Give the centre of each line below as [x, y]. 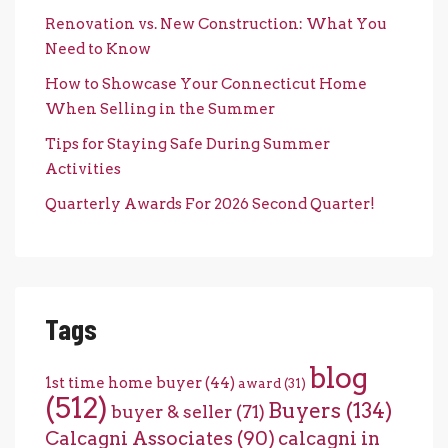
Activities [83, 168]
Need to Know [98, 48]
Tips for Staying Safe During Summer [187, 143]
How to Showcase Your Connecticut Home [206, 83]
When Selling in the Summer [160, 108]
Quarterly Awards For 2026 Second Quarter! [210, 203]
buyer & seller [171, 411]
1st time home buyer [123, 382]
